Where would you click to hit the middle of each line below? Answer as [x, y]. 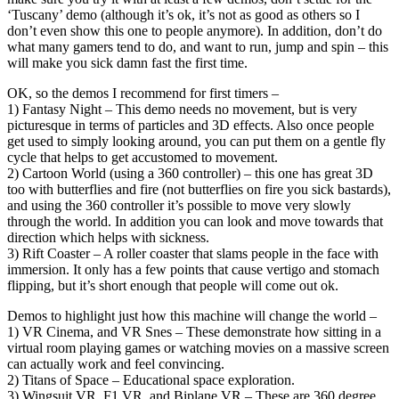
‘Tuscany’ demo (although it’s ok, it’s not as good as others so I [183, 14]
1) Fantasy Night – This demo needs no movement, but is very [182, 109]
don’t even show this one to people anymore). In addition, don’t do [195, 30]
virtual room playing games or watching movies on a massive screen [198, 347]
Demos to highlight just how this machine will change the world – [192, 315]
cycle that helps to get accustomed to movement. [142, 157]
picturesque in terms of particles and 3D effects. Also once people [191, 125]
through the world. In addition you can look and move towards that [195, 221]
